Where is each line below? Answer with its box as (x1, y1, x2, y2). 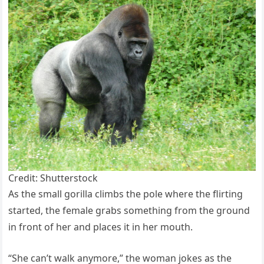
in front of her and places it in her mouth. (8, 220, 193, 233)
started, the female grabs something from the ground (8, 203, 250, 217)
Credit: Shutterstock (8, 171, 98, 184)
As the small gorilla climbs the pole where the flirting (8, 187, 243, 200)
